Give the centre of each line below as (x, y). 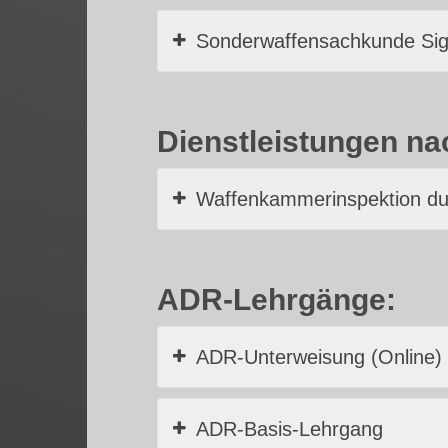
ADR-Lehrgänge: (276, 299)
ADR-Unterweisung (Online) (319, 356)
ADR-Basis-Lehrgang (289, 428)
